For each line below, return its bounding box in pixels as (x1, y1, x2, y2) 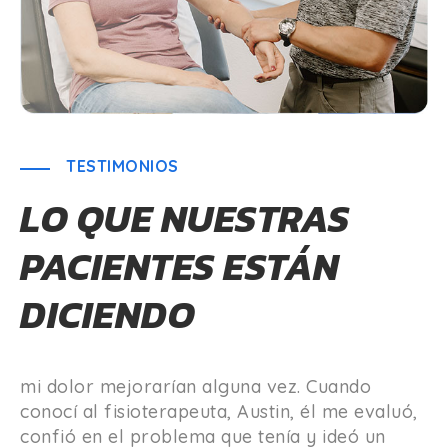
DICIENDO (20, 285, 195, 343)
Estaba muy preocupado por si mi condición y (20, 349, 419, 373)
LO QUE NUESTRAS (20, 189, 350, 247)
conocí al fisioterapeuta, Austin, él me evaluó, (20, 399, 418, 423)
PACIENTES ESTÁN (20, 237, 340, 295)
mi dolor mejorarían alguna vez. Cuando (20, 374, 371, 398)
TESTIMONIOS (66, 155, 179, 176)
